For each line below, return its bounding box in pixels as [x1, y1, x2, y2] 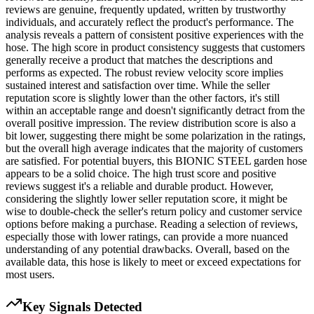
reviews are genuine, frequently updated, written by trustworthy [6, 4, 286, 16]
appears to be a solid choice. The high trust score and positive [6, 168, 276, 180]
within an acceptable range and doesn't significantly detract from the [6, 104, 305, 117]
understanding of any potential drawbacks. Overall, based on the [6, 243, 289, 256]
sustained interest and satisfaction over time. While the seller [6, 79, 270, 92]
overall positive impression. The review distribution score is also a [6, 117, 296, 130]
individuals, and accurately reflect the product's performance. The [6, 16, 294, 29]
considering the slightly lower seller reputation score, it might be [6, 193, 287, 205]
